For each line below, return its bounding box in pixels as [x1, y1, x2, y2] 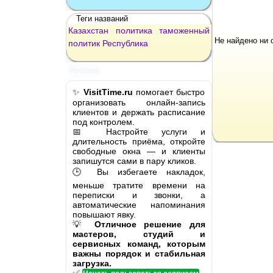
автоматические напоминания [73, 199, 205, 210]
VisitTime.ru [83, 87, 133, 97]
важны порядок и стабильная [73, 248, 205, 258]
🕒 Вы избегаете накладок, [73, 166, 205, 177]
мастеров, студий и [73, 229, 205, 239]
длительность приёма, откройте [73, 136, 205, 146]
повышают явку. [73, 209, 136, 219]
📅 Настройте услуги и [73, 126, 205, 136]
